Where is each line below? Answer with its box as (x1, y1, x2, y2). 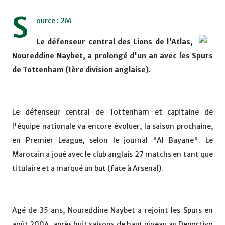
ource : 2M (36, 16, 71, 26)
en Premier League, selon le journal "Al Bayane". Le (12, 136, 213, 145)
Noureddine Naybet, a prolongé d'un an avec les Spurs (12, 51, 213, 61)
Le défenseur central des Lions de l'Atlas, (36, 37, 193, 47)
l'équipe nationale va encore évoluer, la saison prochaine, (12, 122, 213, 131)
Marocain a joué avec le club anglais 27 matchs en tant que (12, 150, 213, 159)
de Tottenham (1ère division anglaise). (12, 65, 151, 75)
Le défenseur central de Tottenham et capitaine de (12, 107, 213, 117)
